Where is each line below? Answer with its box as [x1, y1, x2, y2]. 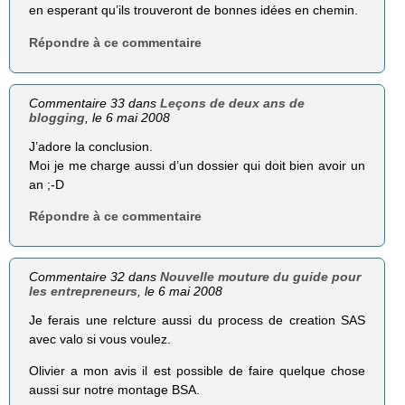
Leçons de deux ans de [160, 95, 306, 110]
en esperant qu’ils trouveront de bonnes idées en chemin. [29, 3, 359, 18]
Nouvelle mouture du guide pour [160, 268, 362, 284]
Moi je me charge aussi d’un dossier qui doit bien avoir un [29, 157, 365, 173]
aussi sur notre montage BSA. [29, 382, 201, 398]
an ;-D [29, 176, 65, 192]
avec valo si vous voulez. [29, 331, 172, 346]
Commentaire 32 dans [29, 268, 161, 284]
